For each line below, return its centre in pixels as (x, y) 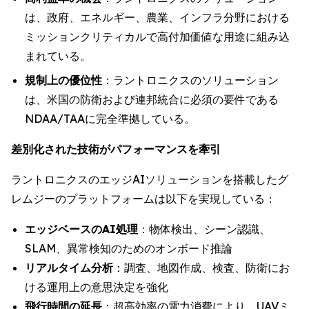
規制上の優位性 (63, 80)
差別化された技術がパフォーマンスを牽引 (116, 149)
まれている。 (58, 56)
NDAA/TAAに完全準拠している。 (110, 118)
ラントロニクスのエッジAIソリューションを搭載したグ (150, 179)
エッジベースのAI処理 (81, 229)
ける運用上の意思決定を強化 (97, 287)
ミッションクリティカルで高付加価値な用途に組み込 (157, 37)
